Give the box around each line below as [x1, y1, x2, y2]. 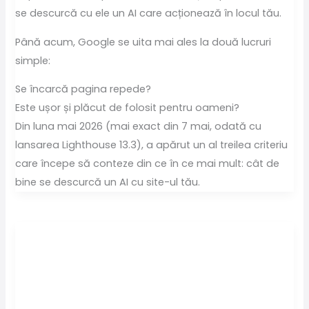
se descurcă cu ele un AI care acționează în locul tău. [15, 6, 282, 21]
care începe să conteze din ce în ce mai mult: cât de [15, 157, 280, 171]
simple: [15, 53, 51, 68]
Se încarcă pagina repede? [15, 82, 152, 97]
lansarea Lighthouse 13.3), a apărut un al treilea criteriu [15, 138, 288, 152]
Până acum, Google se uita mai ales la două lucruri [15, 34, 272, 49]
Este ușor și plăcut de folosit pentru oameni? [15, 101, 240, 115]
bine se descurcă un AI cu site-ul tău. [15, 175, 201, 190]
